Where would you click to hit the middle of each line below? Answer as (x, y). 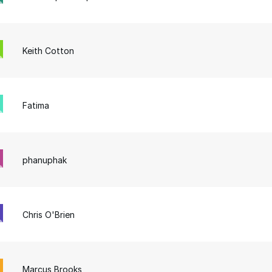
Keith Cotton (49, 50)
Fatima (36, 105)
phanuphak (45, 160)
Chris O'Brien (49, 214)
